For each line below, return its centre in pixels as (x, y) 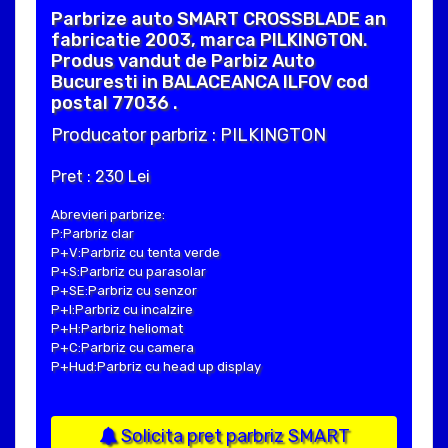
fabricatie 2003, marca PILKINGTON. (209, 40)
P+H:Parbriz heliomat (117, 329)
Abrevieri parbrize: (108, 215)
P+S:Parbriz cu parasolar (128, 272)
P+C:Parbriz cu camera (122, 348)
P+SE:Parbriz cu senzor (124, 291)
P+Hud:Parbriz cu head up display (156, 367)
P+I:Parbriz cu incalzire (122, 310)
